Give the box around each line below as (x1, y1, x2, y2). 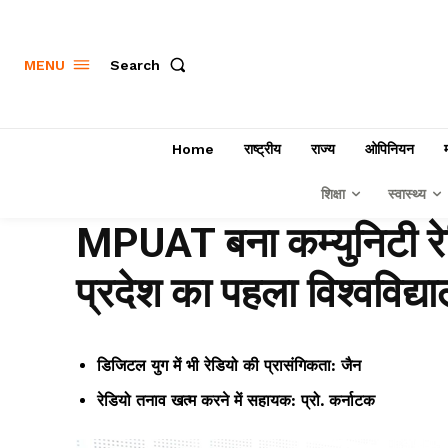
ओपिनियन (364, 141, 414, 158)
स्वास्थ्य (387, 184, 426, 204)
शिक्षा (320, 184, 345, 204)
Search (110, 56, 160, 73)
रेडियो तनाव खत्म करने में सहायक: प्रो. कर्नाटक (97, 391, 375, 411)
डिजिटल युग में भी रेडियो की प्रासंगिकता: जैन (97, 356, 361, 376)
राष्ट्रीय (243, 141, 281, 158)
